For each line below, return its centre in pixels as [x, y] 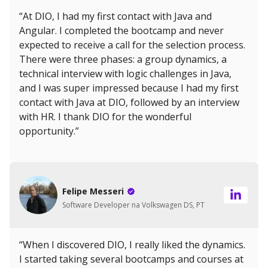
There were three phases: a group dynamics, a [123, 60]
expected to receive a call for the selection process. [132, 45]
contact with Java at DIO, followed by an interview [129, 103]
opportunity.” [49, 131]
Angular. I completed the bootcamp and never [121, 31]
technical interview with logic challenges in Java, [125, 74]
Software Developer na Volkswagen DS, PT [133, 205]
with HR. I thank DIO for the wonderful [105, 117]
